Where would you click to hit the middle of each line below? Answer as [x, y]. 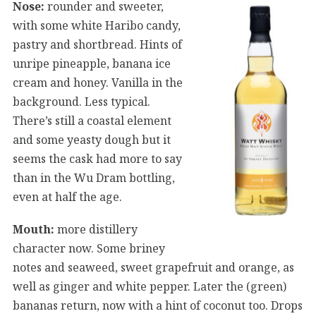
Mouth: [34, 229]
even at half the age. [67, 196]
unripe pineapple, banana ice [92, 63]
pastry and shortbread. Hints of [97, 44]
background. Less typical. [81, 101]
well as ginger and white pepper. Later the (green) [150, 286]
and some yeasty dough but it [92, 139]
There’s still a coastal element [92, 120]
